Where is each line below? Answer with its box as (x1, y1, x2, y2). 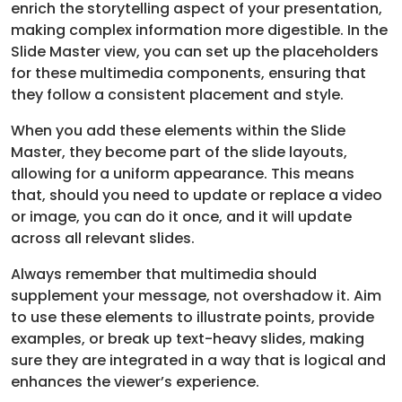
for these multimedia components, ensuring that (11, 62, 366, 83)
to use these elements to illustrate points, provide (11, 306, 374, 328)
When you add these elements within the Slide (11, 119, 345, 141)
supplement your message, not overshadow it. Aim (11, 284, 381, 306)
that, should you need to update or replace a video (11, 184, 382, 205)
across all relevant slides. (11, 227, 195, 249)
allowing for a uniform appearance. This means (11, 162, 354, 184)
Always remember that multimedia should (11, 263, 317, 284)
